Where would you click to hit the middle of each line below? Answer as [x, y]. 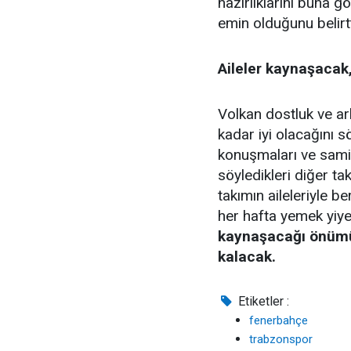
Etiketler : [262, 301]
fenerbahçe [279, 320]
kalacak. [247, 257]
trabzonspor [281, 339]
